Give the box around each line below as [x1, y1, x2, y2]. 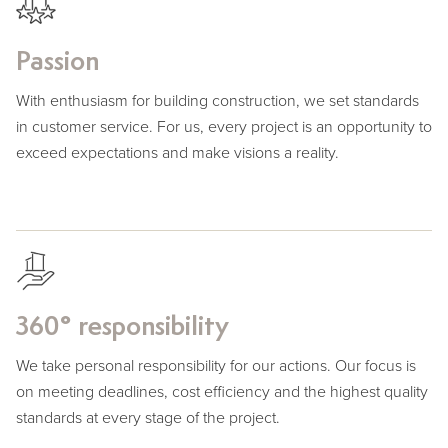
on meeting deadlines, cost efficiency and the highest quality [16, 381, 428, 402]
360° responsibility [16, 314, 229, 341]
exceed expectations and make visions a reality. [16, 142, 339, 163]
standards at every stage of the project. [16, 407, 280, 428]
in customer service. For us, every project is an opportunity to [16, 116, 432, 137]
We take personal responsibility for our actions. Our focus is [16, 355, 416, 376]
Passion [16, 49, 99, 76]
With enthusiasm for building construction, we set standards [16, 90, 419, 111]
